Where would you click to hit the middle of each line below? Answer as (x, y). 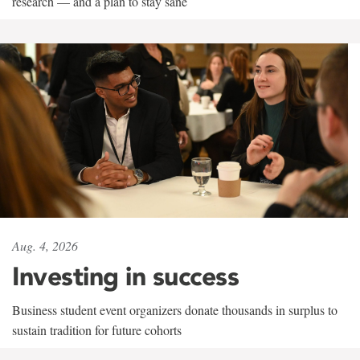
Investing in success (125, 276)
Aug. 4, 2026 (45, 245)
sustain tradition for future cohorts (97, 329)
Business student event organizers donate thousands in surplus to (175, 309)
